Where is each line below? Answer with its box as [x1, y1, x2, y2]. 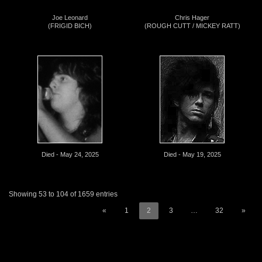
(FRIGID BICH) [48, 22, 92, 29]
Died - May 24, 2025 [41, 151, 99, 158]
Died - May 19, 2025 [163, 151, 221, 158]
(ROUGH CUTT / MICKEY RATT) [144, 22, 240, 29]
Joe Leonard [52, 13, 88, 21]
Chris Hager [175, 13, 209, 21]
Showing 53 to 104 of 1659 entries [9, 190, 118, 199]
